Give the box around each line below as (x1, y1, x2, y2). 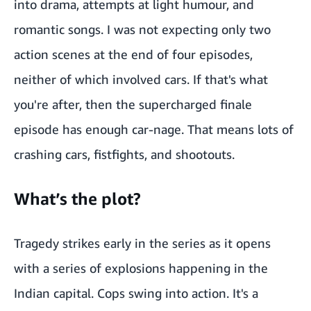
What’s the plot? (14, 189, 141, 209)
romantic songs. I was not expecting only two (14, 22, 271, 37)
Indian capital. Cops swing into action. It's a (14, 285, 258, 301)
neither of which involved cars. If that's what (14, 72, 268, 87)
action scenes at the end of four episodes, (14, 47, 253, 62)
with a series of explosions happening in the (14, 260, 268, 276)
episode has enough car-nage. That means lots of (14, 121, 294, 137)
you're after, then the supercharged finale (14, 96, 252, 112)
